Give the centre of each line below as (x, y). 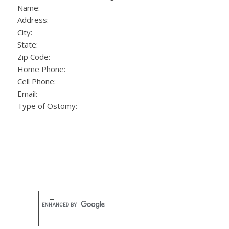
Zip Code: (33, 56)
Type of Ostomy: (47, 106)
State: (27, 44)
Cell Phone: (36, 81)
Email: (27, 93)
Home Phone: (41, 69)
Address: (33, 20)
